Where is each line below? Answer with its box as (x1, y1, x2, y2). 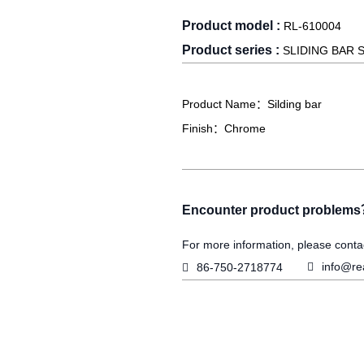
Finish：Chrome (182, 122, 266, 135)
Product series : (182, 43, 283, 57)
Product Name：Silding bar (182, 97, 322, 110)
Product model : (182, 19, 284, 32)
